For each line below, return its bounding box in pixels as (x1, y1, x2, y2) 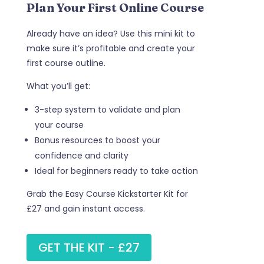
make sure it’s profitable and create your (26, 42, 195, 54)
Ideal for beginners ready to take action (34, 164, 198, 177)
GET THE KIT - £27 (38, 239, 140, 256)
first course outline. (26, 57, 105, 69)
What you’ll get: (26, 80, 90, 92)
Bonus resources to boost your (34, 134, 160, 146)
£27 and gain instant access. (26, 202, 145, 214)
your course (34, 118, 84, 131)
